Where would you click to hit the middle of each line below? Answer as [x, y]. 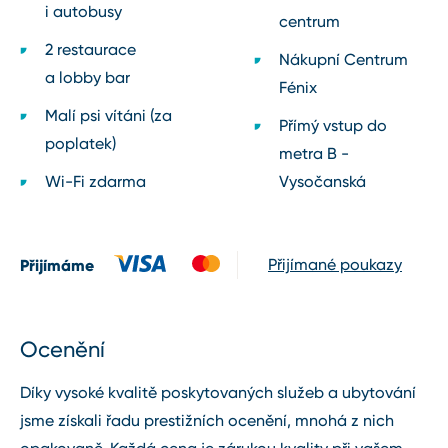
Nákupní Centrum [343, 60]
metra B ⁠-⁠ [314, 154]
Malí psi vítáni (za [108, 116]
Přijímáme [57, 265]
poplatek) [80, 144]
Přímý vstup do [333, 126]
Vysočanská [322, 182]
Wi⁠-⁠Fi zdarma [95, 182]
